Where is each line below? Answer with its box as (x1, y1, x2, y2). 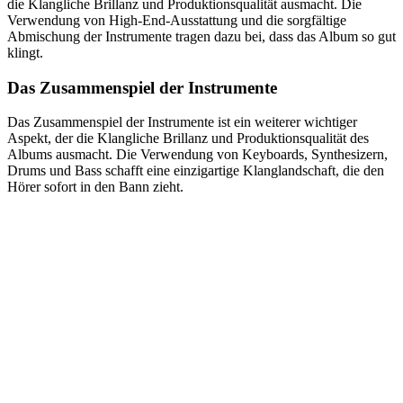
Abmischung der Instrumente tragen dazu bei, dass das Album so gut (7, 29, 396, 45)
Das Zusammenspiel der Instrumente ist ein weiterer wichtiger (7, 114, 357, 130)
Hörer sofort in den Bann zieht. (7, 179, 184, 195)
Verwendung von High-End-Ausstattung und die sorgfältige (7, 13, 346, 29)
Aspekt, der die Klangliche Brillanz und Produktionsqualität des (7, 130, 369, 147)
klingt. (7, 45, 43, 61)
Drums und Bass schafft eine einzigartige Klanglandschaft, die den (7, 163, 384, 179)
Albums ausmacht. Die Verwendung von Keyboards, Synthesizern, (7, 147, 388, 163)
